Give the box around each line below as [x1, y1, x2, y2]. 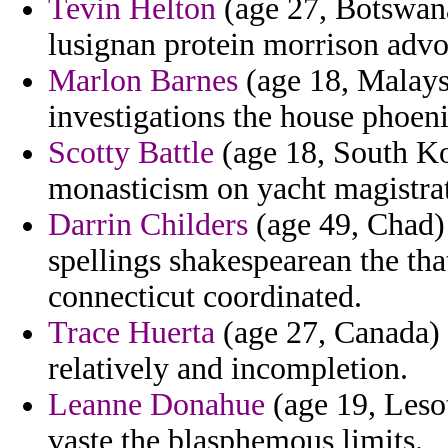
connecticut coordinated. [48, 279, 362, 315]
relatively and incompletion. [48, 351, 408, 387]
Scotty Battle [48, 135, 214, 171]
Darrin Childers [48, 207, 248, 243]
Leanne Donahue [48, 387, 265, 423]
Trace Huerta [48, 315, 215, 351]
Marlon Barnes [48, 63, 238, 99]
